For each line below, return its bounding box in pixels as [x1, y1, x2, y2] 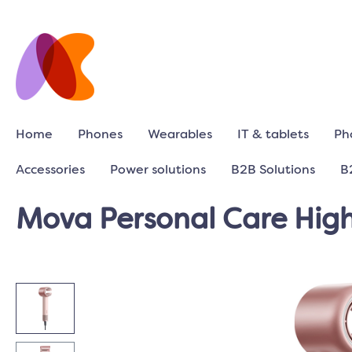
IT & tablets [237, 129, 309, 141]
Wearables [148, 129, 212, 141]
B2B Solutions [231, 164, 315, 177]
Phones [78, 129, 123, 141]
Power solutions [110, 164, 206, 177]
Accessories [16, 164, 85, 177]
